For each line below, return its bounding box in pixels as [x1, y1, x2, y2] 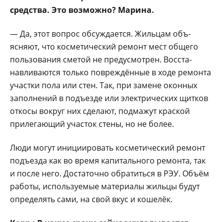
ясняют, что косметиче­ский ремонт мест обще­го [10, 41, 198, 52]
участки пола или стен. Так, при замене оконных [10, 79, 197, 91]
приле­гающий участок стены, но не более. [10, 118, 174, 129]
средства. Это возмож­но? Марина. [10, 4, 154, 15]
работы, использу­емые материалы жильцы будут [10, 180, 200, 192]
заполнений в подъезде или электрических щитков [10, 92, 208, 104]
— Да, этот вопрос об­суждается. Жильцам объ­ [10, 28, 191, 39]
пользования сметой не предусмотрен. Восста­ [10, 54, 192, 65]
